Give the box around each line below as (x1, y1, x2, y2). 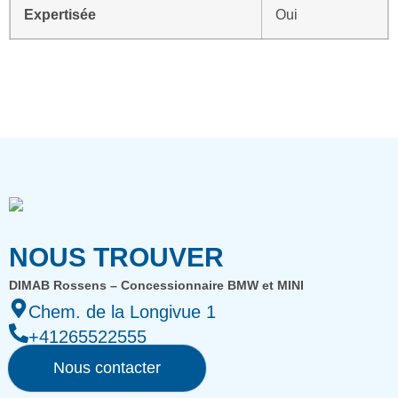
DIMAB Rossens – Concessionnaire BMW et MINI (9, 277, 304, 292)
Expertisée (24, 5, 96, 22)
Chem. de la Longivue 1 (28, 301, 216, 322)
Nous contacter (53, 358, 161, 377)
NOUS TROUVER (9, 242, 224, 272)
